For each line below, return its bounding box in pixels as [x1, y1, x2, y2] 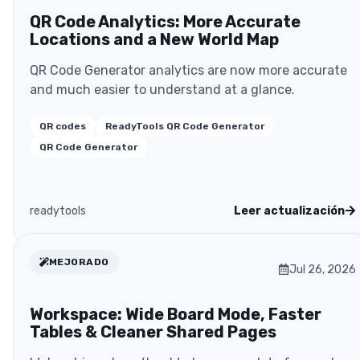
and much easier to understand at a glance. [30, 81, 295, 97]
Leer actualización [234, 203, 345, 218]
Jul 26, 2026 [289, 262, 356, 276]
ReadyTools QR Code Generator [105, 120, 264, 132]
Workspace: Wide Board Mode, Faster [30, 304, 321, 324]
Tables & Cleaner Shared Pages [30, 321, 276, 342]
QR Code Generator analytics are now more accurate [30, 62, 347, 78]
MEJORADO [49, 256, 109, 268]
